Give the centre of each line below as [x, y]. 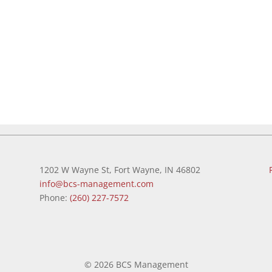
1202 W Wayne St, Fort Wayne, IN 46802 [120, 169]
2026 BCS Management [141, 265]
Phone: [54, 197]
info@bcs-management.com [96, 183]
